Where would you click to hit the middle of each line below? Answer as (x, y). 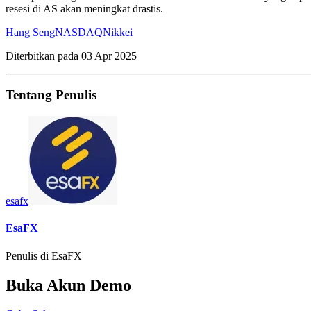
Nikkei (118, 32)
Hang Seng (30, 32)
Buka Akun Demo (68, 285)
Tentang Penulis (51, 95)
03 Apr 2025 (109, 56)
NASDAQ (79, 32)
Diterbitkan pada (43, 56)
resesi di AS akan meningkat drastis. (84, 8)
